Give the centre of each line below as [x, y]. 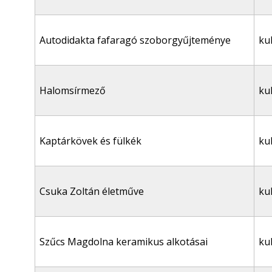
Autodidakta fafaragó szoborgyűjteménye [135, 40]
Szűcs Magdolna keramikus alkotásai [124, 242]
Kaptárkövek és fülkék [90, 141]
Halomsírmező [73, 90]
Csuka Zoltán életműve [92, 191]
